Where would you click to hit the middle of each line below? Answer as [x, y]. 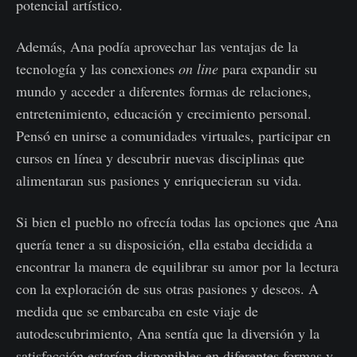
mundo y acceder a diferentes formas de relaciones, [164, 91]
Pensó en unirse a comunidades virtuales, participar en [173, 135]
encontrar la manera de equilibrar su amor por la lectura [177, 266]
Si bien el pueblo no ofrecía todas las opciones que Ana [177, 222]
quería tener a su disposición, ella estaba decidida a [164, 244]
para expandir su [270, 69]
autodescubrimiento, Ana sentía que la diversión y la [168, 333]
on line [200, 69]
